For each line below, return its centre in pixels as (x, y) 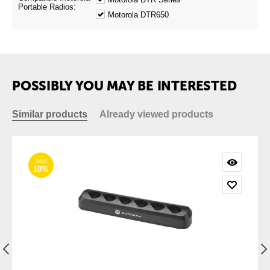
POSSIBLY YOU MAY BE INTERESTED (124, 86)
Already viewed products (156, 114)
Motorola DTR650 (138, 15)
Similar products (50, 114)
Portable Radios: (47, 7)
